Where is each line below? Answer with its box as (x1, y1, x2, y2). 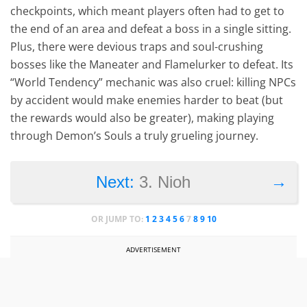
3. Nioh (138, 172, 191, 191)
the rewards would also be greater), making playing (10, 110, 275, 125)
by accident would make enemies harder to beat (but (10, 92, 284, 108)
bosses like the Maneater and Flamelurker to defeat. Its (10, 56, 294, 72)
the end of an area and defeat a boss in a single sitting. (10, 21, 292, 36)
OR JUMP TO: (90, 212, 145, 225)
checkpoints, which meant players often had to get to (10, 3, 285, 19)
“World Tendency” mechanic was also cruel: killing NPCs (10, 74, 297, 90)
